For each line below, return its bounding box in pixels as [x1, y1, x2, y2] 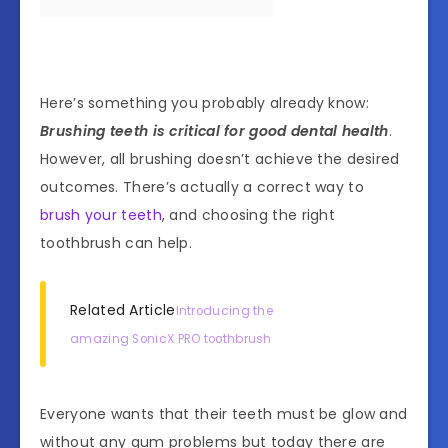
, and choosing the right [161, 204, 336, 225]
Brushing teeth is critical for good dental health [40, 120, 389, 141]
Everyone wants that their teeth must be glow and [40, 403, 408, 424]
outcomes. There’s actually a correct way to [40, 176, 364, 197]
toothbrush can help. [40, 232, 193, 253]
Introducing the [175, 302, 274, 319]
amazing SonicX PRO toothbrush [70, 330, 272, 347]
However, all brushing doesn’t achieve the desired [40, 148, 400, 169]
